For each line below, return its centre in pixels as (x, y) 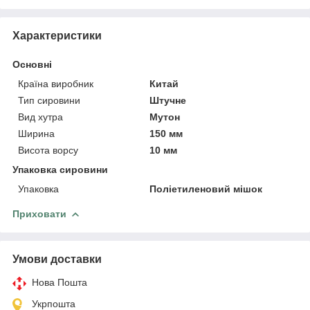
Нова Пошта (60, 282)
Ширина (36, 133)
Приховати (39, 213)
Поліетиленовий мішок (206, 189)
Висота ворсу (48, 150)
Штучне (168, 100)
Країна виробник (56, 83)
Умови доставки (57, 259)
